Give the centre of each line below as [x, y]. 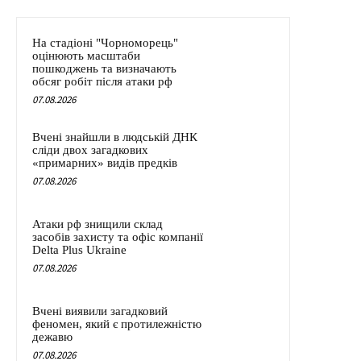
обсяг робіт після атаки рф [102, 81]
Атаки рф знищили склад [98, 224]
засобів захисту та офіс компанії [118, 237]
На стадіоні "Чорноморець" [105, 42]
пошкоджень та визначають [104, 68]
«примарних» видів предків [105, 162]
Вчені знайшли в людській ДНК [115, 137]
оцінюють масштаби [86, 55]
